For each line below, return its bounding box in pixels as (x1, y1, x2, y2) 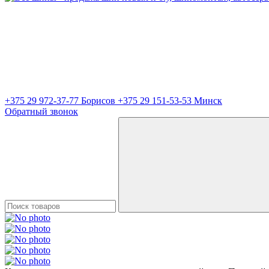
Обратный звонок (5, 106, 78, 116)
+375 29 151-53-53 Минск (118, 95, 222, 106)
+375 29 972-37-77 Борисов (5, 95, 118, 106)
